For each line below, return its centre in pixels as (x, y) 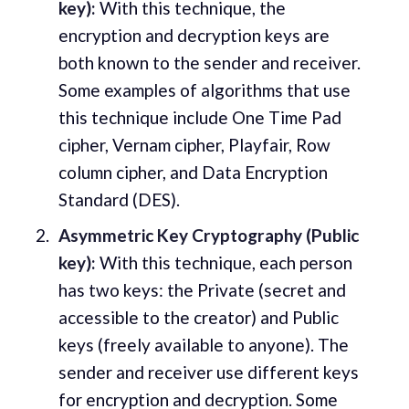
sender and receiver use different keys (208, 372)
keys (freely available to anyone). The (203, 345)
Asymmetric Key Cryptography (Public (208, 236)
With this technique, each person (224, 263)
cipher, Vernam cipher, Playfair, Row (194, 144)
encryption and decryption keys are (194, 35)
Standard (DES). (119, 199)
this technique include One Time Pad (199, 117)
